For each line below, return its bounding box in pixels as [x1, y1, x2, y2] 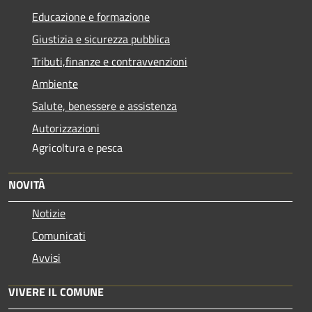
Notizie [32, 204, 65, 221]
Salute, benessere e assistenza [32, 97, 177, 114]
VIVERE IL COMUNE [8, 283, 104, 300]
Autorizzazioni [32, 119, 100, 136]
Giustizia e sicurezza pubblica [32, 30, 170, 47]
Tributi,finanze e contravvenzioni [32, 52, 187, 70]
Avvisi [32, 249, 61, 266]
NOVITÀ [8, 175, 45, 193]
